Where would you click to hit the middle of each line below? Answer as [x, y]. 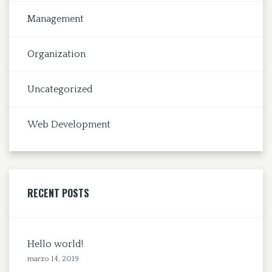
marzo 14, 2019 [53, 258]
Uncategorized [60, 89]
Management [56, 19]
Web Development [69, 124]
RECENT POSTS [58, 193]
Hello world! [55, 244]
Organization [56, 54]
